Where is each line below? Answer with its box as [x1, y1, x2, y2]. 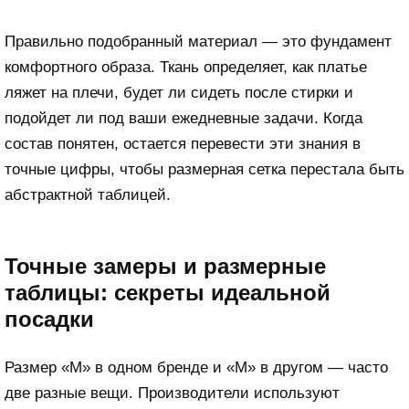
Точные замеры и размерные [5, 254, 326, 279]
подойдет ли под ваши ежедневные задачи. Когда [5, 110, 362, 128]
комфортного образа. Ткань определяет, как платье [5, 58, 367, 77]
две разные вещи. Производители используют [5, 383, 340, 402]
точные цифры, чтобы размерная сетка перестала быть [5, 161, 404, 179]
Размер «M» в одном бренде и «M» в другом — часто [5, 358, 388, 376]
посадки [5, 307, 94, 332]
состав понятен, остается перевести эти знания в [5, 135, 361, 153]
